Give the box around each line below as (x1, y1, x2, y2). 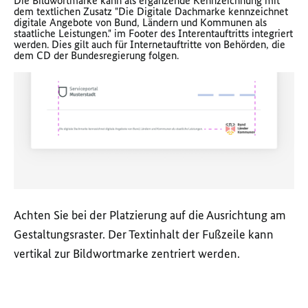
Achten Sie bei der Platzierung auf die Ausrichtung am (14, 208, 286, 223)
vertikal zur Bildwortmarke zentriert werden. (14, 246, 240, 262)
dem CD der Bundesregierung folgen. (14, 49, 181, 63)
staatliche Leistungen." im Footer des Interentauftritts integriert (14, 27, 293, 41)
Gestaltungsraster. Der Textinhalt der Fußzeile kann (14, 227, 274, 243)
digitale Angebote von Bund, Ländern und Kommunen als (14, 16, 267, 30)
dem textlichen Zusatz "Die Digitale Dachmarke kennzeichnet (14, 5, 288, 19)
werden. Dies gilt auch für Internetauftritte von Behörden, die (14, 38, 285, 52)
